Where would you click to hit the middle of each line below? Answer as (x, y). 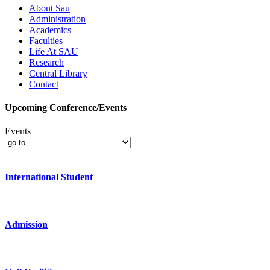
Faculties (46, 40)
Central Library (58, 73)
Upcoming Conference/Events (66, 107)
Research (46, 62)
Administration (57, 19)
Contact (44, 84)
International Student (49, 177)
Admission (26, 224)
